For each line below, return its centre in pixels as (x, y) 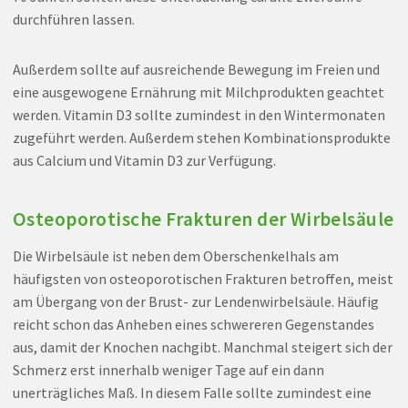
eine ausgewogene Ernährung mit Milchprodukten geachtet (198, 92)
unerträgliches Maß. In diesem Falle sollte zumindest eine (192, 392)
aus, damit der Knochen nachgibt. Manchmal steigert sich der (202, 347)
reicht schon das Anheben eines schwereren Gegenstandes (193, 324)
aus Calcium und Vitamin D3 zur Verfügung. (144, 160)
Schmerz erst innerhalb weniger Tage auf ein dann (168, 369)
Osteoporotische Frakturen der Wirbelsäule (203, 219)
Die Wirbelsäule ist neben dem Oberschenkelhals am (175, 255)
